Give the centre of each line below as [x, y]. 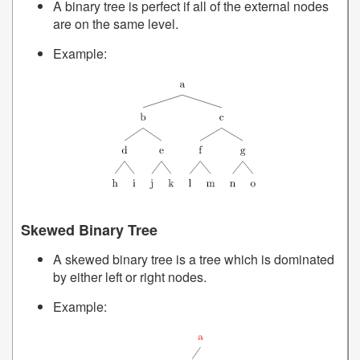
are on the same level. [116, 24]
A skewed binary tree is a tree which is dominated [194, 259]
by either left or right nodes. [130, 276]
